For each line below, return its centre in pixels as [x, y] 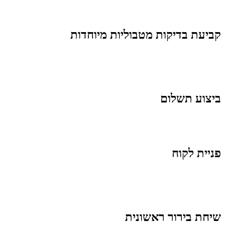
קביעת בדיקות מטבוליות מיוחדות [146, 35]
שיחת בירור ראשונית [173, 217]
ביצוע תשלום [191, 98]
